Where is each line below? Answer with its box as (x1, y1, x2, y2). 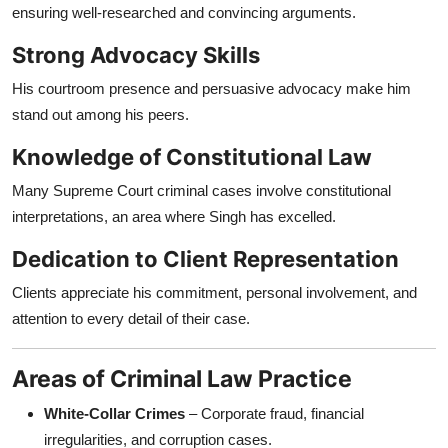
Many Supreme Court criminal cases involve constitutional (12, 181, 391, 199)
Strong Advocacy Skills (12, 41, 260, 68)
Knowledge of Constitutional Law (12, 143, 372, 170)
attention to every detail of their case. (12, 309, 250, 327)
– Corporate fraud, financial (185, 404, 364, 422)
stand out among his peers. (12, 105, 189, 123)
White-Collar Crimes (44, 404, 185, 422)
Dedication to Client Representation (12, 245, 399, 272)
